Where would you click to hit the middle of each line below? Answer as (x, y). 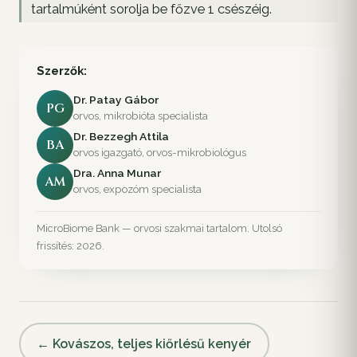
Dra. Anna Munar (117, 173)
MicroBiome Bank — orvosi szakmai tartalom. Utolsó (159, 228)
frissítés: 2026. (71, 246)
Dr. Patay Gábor (116, 100)
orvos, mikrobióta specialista (141, 116)
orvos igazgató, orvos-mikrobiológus (160, 152)
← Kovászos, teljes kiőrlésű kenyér (144, 343)
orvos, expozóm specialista (137, 189)
